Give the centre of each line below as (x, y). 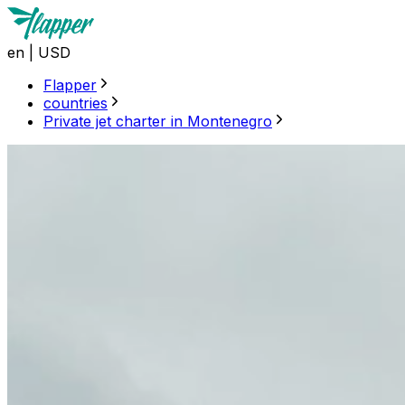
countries (75, 103)
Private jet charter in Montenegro (158, 121)
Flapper (70, 85)
